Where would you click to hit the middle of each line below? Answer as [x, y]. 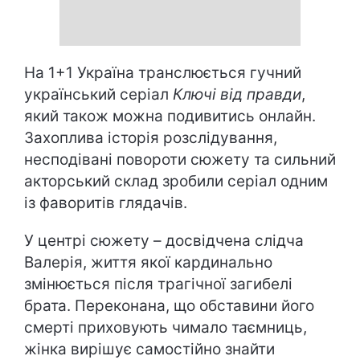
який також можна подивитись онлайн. [170, 116]
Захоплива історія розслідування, [151, 138]
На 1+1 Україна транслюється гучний [163, 73]
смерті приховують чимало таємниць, [166, 327]
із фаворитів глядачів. [106, 203]
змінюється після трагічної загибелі [158, 284]
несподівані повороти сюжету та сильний [180, 160]
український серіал [98, 94]
